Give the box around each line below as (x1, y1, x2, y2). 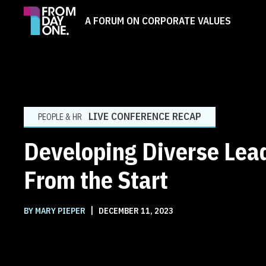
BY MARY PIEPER (24, 205, 87, 216)
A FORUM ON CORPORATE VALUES (85, 14, 231, 27)
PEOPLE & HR (38, 111, 82, 122)
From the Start (24, 164, 168, 195)
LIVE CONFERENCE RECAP (88, 109, 201, 123)
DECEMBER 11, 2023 (97, 205, 173, 216)
